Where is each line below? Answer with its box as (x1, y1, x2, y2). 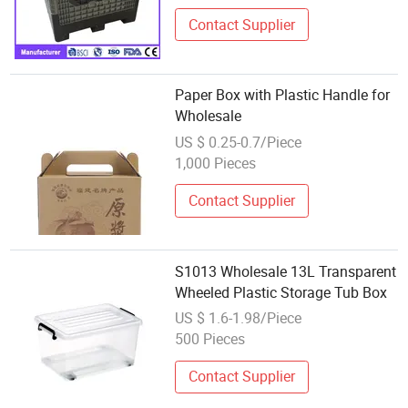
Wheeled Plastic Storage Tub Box (175, 281, 388, 302)
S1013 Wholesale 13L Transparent (175, 260, 397, 281)
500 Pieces (175, 329, 246, 350)
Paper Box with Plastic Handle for (175, 85, 391, 106)
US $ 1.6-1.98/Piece (175, 308, 302, 329)
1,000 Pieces (175, 153, 257, 174)
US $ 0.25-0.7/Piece (175, 132, 302, 153)
